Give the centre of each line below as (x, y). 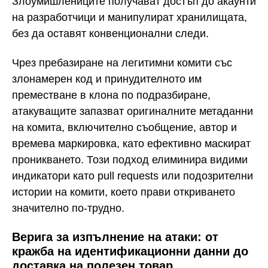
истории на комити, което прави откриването (124, 192)
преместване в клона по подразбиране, (111, 95)
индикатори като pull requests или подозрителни (133, 176)
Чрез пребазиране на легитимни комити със (122, 63)
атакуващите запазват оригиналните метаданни (133, 111)
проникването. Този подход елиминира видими (130, 159)
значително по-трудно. (68, 208)
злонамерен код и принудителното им (107, 79)
